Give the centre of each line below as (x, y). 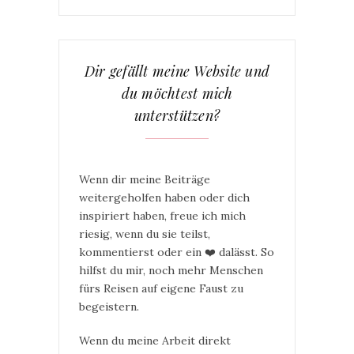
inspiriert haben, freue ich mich (162, 216)
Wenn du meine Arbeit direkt (155, 341)
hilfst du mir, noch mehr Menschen (171, 270)
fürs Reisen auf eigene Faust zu (161, 288)
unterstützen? (177, 115)
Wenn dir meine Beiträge (145, 179)
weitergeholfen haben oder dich (164, 198)
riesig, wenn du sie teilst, (145, 234)
